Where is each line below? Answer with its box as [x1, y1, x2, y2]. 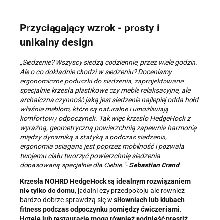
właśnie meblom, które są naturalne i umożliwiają [20, 105, 168, 113]
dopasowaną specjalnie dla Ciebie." [20, 161, 125, 169]
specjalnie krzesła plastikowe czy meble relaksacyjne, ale [20, 86, 190, 95]
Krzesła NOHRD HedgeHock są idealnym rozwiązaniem [20, 177, 191, 186]
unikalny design [20, 36, 93, 48]
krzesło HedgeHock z [126, 114, 190, 123]
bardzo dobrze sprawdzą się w [20, 196, 114, 204]
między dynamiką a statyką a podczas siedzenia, [20, 133, 167, 141]
